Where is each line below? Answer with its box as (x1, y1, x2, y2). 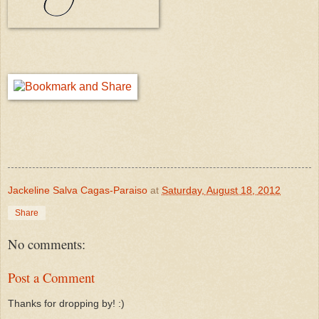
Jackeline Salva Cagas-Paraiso (8, 184, 147, 196)
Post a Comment (8, 268, 95, 286)
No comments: (8, 235, 85, 253)
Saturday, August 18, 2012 (162, 184, 281, 196)
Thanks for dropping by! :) (8, 298, 125, 310)
